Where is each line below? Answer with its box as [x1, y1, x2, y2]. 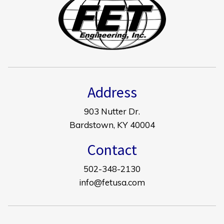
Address [87, 82, 137, 101]
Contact [87, 139, 137, 159]
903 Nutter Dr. [84, 105, 140, 116]
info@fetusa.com [79, 176, 145, 187]
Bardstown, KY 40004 [69, 119, 155, 130]
